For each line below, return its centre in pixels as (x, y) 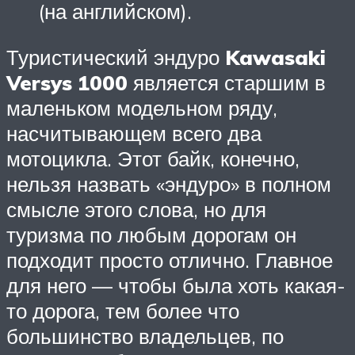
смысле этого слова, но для (136, 209)
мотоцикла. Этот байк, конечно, (153, 158)
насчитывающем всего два (134, 133)
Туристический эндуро (116, 57)
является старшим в (227, 82)
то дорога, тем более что (123, 310)
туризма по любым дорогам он (151, 234)
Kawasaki (275, 57)
